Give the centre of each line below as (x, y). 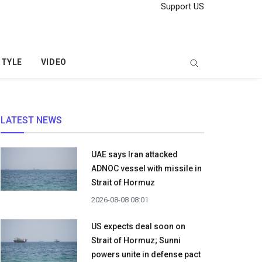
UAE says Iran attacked (135, 155)
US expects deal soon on (138, 227)
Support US (181, 6)
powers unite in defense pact (146, 255)
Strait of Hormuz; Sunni (136, 241)
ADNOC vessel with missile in (146, 169)
